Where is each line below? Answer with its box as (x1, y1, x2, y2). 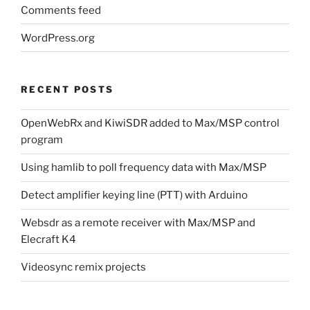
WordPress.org (21, 31, 95, 44)
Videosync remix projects (21, 261, 146, 274)
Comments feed (21, 3, 101, 17)
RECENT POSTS (21, 84, 114, 95)
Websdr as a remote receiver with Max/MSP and (21, 217, 255, 230)
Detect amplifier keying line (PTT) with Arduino (21, 189, 248, 202)
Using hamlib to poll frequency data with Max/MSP (21, 161, 266, 174)
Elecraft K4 (21, 233, 76, 246)
